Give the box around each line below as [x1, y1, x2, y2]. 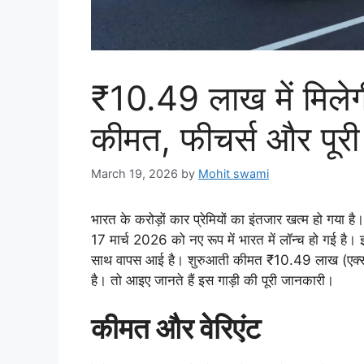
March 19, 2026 [91, 166, 178, 180]
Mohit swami [198, 166, 269, 180]
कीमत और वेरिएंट [91, 311, 261, 346]
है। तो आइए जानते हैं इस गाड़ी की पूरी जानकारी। [91, 271, 334, 288]
